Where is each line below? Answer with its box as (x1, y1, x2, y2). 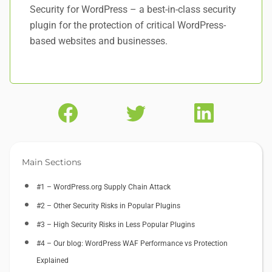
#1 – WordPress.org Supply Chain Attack (36, 182, 171, 191)
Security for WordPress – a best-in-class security (30, 3, 236, 15)
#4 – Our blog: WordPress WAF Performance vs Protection (36, 239, 228, 248)
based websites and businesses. (30, 35, 168, 47)
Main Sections (22, 156, 81, 168)
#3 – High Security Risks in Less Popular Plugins (36, 220, 195, 229)
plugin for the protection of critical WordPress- (30, 19, 226, 31)
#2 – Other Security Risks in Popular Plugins (36, 201, 180, 210)
